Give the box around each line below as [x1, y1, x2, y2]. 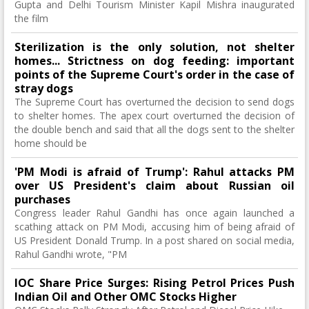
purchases [14, 192, 70, 208]
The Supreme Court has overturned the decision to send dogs [14, 95, 295, 109]
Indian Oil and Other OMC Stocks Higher [14, 289, 237, 305]
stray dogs [14, 81, 73, 97]
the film [14, 12, 48, 26]
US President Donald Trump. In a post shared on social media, [14, 234, 295, 248]
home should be [14, 137, 87, 150]
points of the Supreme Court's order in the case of [14, 67, 295, 83]
